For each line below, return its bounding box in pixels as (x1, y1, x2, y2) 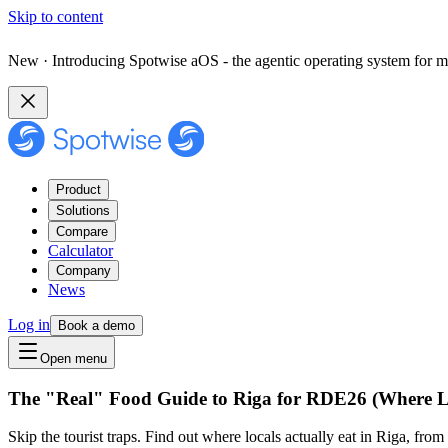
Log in (8, 316, 50, 333)
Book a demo (58, 318, 135, 333)
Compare (56, 224, 108, 239)
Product (56, 182, 101, 197)
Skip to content (8, 8, 103, 25)
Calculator (48, 242, 113, 259)
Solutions (56, 203, 110, 218)
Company (56, 263, 111, 278)
